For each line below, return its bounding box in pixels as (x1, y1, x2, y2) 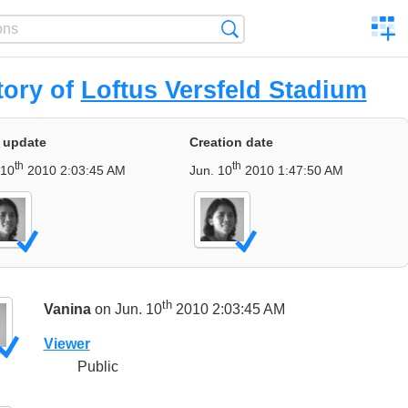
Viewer (43, 335, 90, 352)
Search (239, 21, 282, 36)
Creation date (189, 135, 273, 150)
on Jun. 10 (90, 301, 162, 317)
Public (73, 359, 118, 375)
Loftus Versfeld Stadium (80, 76, 367, 104)
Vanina (43, 301, 91, 317)
